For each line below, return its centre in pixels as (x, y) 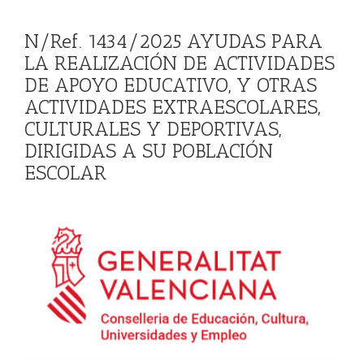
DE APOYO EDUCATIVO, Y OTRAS (171, 85)
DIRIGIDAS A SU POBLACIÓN (149, 151)
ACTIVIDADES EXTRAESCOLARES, (172, 107)
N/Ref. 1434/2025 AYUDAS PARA (173, 41)
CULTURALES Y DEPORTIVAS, (153, 129)
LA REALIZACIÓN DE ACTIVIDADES (180, 63)
